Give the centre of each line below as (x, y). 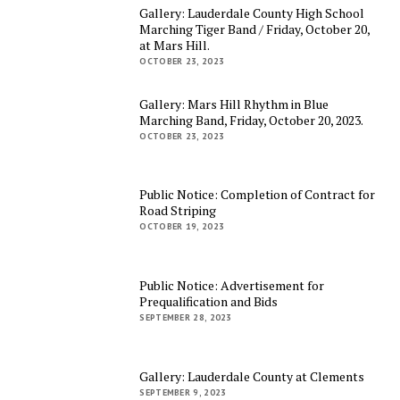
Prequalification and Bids (209, 301)
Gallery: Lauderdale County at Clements (252, 376)
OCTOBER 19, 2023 (182, 227)
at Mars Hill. (175, 46)
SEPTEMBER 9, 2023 (183, 392)
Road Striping (178, 211)
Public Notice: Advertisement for (232, 285)
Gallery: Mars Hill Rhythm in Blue (234, 104)
